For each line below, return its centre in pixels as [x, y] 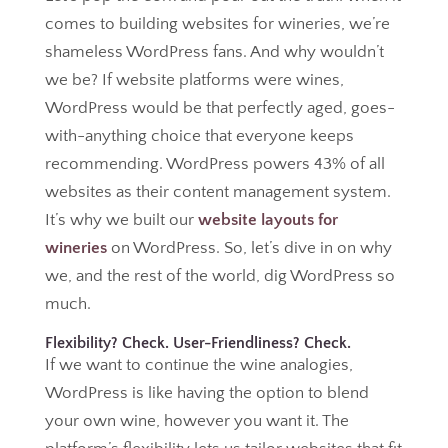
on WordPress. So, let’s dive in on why [249, 248]
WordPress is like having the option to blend [206, 393]
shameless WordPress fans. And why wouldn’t [214, 52]
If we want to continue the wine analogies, [198, 365]
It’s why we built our [121, 220]
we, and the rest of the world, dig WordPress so [219, 276]
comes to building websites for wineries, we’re [217, 24]
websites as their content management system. [217, 192]
